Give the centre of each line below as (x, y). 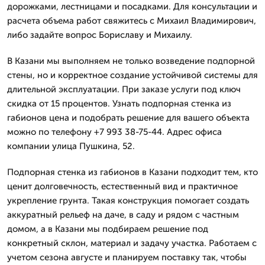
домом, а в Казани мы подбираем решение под (108, 229)
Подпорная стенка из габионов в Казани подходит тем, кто (132, 172)
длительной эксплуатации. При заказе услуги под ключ (124, 89)
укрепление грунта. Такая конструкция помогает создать (128, 200)
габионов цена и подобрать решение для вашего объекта (128, 117)
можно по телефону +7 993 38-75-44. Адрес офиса (114, 132)
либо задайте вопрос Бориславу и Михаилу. (100, 35)
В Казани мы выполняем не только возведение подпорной (131, 61)
